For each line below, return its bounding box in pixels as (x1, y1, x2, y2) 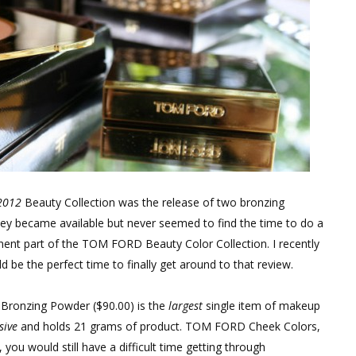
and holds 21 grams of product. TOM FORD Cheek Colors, (21, 319, 320, 334)
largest (168, 298, 203, 313)
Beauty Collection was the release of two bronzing (21, 195, 284, 210)
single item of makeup (203, 298, 320, 313)
